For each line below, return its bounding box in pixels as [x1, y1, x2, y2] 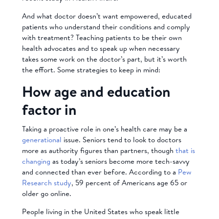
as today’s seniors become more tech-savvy [50, 155, 190, 166]
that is [175, 145, 195, 155]
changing [22, 155, 50, 166]
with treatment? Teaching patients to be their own [22, 32, 182, 43]
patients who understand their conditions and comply [22, 21, 190, 32]
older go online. [22, 188, 71, 198]
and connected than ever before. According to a [22, 166, 178, 177]
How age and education [22, 81, 171, 102]
